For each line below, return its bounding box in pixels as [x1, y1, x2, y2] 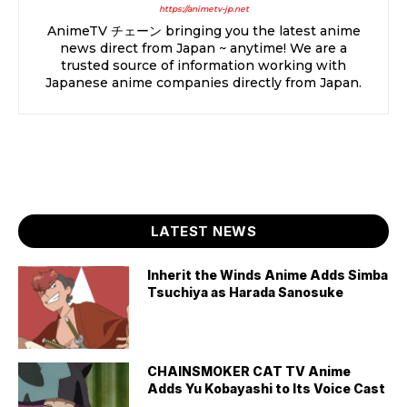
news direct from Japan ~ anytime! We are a [60, 39, 347, 56]
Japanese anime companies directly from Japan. [45, 74, 362, 91]
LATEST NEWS [150, 222, 257, 240]
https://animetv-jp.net [158, 3, 249, 14]
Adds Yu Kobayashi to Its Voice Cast [147, 381, 386, 397]
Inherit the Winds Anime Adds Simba [147, 266, 389, 283]
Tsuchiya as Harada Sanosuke [147, 283, 344, 300]
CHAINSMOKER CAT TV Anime [147, 363, 352, 380]
